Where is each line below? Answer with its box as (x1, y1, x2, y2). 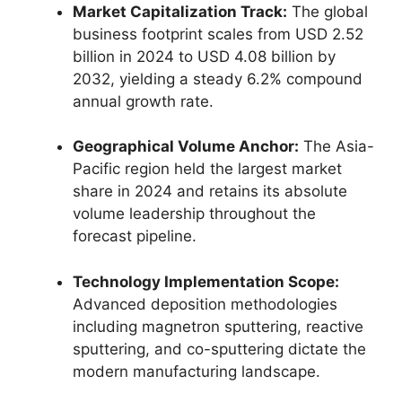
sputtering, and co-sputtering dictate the (73, 339, 366, 358)
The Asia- (299, 137, 374, 155)
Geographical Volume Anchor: (73, 137, 299, 155)
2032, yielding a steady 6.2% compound (73, 69, 363, 88)
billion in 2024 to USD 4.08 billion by (73, 47, 336, 66)
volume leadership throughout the (73, 205, 316, 223)
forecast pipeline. (73, 227, 197, 245)
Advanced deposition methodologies (73, 294, 337, 313)
